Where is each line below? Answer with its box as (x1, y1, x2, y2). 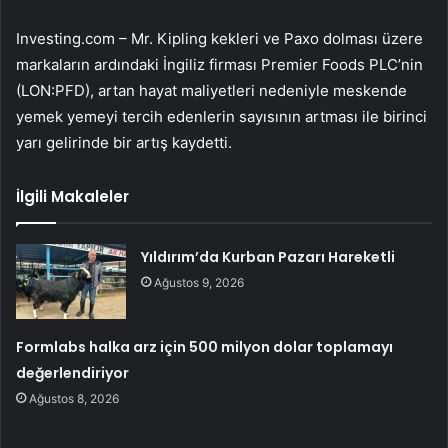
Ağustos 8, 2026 (29, 391, 120, 407)
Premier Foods (261, 55, 369, 75)
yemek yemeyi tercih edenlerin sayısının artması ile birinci (16, 107, 427, 127)
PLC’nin (369, 55, 423, 75)
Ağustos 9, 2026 (154, 275, 245, 291)
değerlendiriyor (16, 363, 130, 384)
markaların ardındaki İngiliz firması (16, 55, 261, 75)
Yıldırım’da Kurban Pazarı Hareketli (141, 247, 396, 268)
